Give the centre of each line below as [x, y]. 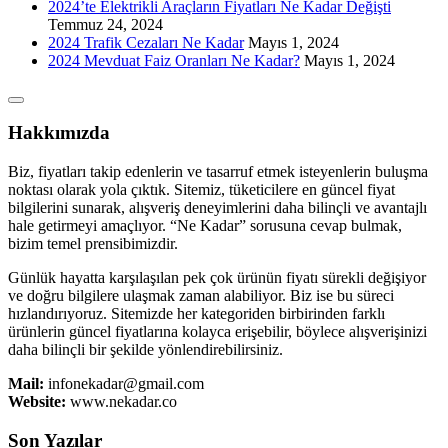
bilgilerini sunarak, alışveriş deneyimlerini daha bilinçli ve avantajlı [217, 208]
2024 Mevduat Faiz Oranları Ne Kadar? [174, 60]
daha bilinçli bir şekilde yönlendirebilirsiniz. [145, 350]
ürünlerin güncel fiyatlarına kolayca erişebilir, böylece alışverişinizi [217, 332]
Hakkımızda [59, 133]
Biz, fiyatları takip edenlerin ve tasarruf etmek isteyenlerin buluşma [218, 172]
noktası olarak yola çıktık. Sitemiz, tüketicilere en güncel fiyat [201, 190]
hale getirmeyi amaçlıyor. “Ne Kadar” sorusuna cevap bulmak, [205, 226]
